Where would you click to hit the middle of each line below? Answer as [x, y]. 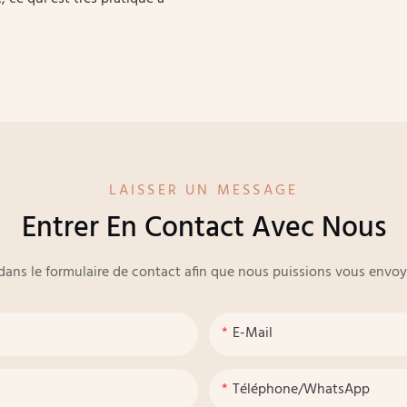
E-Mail [253, 333]
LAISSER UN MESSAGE [203, 190]
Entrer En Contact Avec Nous [203, 228]
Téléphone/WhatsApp [301, 389]
